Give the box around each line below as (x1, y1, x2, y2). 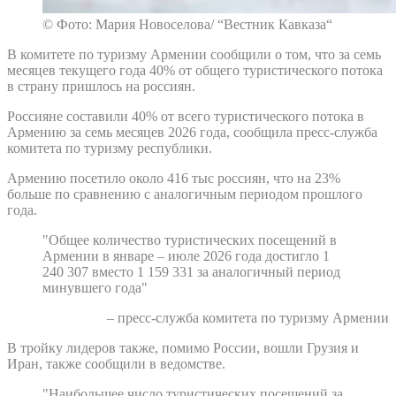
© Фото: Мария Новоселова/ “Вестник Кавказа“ (42, 16, 332, 32)
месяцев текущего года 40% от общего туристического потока (7, 62, 383, 78)
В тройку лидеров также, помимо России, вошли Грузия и (7, 339, 359, 355)
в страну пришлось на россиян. (7, 78, 195, 94)
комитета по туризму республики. (7, 140, 212, 156)
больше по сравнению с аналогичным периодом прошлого (7, 186, 362, 202)
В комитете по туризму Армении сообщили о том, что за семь (7, 46, 381, 62)
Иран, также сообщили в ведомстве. (7, 355, 225, 371)
